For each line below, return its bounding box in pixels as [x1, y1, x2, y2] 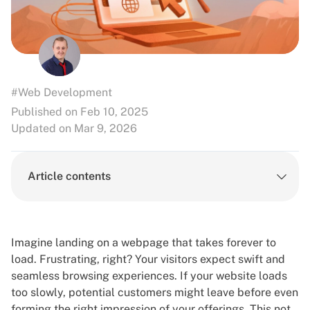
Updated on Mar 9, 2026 [11, 122, 137, 136]
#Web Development [11, 86, 112, 100]
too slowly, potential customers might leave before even [11, 286, 298, 300]
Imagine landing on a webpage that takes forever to [11, 236, 276, 250]
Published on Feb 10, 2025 [11, 105, 148, 119]
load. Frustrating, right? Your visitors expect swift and [11, 253, 285, 266]
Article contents [28, 170, 111, 183]
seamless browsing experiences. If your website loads [11, 269, 287, 283]
